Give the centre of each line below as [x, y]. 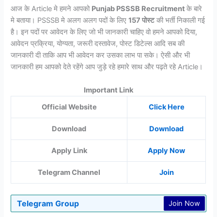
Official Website [69, 107]
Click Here [166, 107]
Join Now [184, 204]
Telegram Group [48, 204]
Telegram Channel [69, 172]
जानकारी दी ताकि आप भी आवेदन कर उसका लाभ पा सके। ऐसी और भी [101, 55]
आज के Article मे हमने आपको [51, 9]
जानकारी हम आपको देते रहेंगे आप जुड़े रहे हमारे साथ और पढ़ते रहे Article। [107, 67]
